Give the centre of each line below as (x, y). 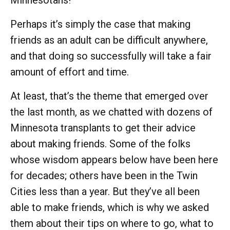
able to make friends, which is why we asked (110, 207)
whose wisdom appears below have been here (114, 159)
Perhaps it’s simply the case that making (100, 24)
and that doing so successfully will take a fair (111, 56)
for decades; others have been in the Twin (104, 175)
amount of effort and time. (71, 72)
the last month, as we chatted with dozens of (111, 112)
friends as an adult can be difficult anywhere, (109, 40)
